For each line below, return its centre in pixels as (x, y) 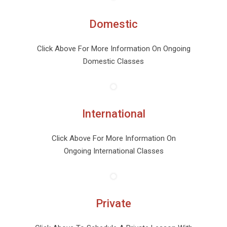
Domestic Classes (113, 61)
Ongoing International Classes (113, 151)
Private (113, 203)
